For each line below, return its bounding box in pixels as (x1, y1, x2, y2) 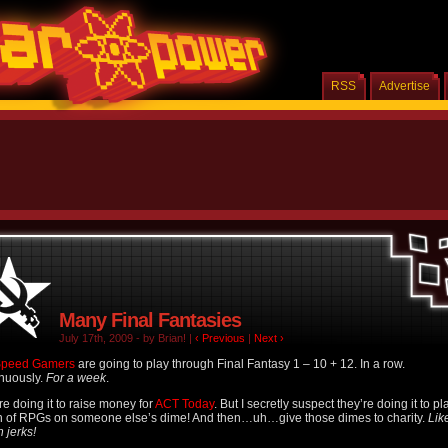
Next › (254, 332, 284, 344)
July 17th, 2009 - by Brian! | (59, 332, 195, 344)
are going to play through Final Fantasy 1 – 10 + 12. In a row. (75, 357, 405, 371)
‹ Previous (195, 332, 245, 344)
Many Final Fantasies (59, 309, 241, 331)
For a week (46, 371, 106, 385)
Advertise (379, 79, 430, 93)
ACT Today (155, 397, 214, 411)
